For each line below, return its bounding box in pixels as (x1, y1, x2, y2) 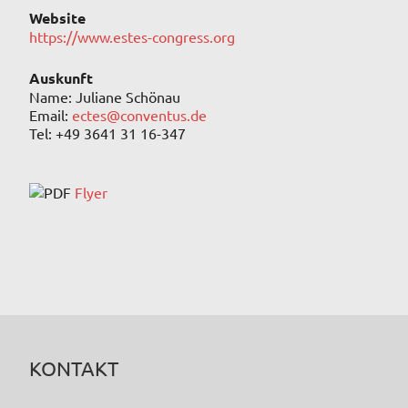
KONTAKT (29, 356, 118, 381)
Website (29, 8, 86, 28)
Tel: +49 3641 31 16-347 (29, 124, 186, 143)
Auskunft (29, 68, 93, 88)
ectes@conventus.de (72, 106, 207, 125)
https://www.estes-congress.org (29, 27, 235, 46)
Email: (29, 106, 72, 125)
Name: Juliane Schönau (29, 87, 180, 107)
